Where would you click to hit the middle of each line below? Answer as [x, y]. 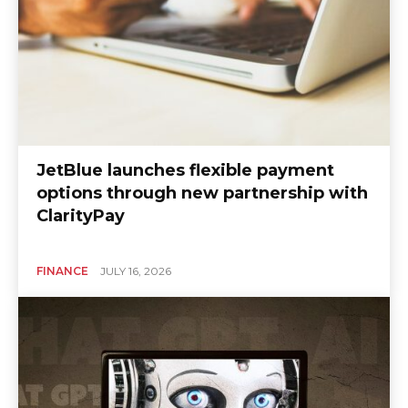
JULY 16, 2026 [136, 270]
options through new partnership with [202, 193]
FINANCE [62, 270]
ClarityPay [81, 215]
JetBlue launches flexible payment [185, 170]
